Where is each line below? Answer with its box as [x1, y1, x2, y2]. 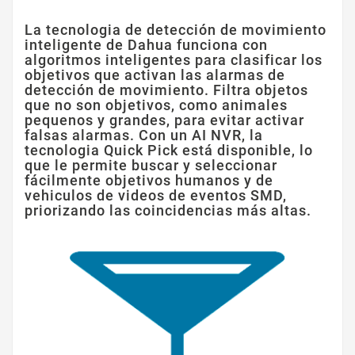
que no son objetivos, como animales [25, 97, 288, 114]
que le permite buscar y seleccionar [25, 157, 277, 174]
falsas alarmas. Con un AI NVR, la [25, 127, 263, 144]
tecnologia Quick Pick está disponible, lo [25, 142, 313, 159]
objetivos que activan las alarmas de [25, 67, 285, 84]
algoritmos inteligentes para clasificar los [25, 52, 323, 69]
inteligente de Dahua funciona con [25, 36, 268, 54]
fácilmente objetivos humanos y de [25, 172, 273, 189]
